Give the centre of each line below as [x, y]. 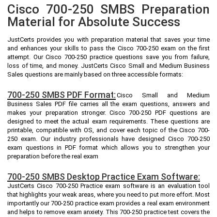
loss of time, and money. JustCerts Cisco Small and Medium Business [108, 65]
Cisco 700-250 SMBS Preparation [108, 9]
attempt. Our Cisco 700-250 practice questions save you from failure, [108, 57]
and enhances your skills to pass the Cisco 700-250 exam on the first [108, 48]
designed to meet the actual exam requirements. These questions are [108, 121]
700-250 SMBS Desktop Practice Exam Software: [104, 176]
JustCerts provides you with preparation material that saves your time [108, 39]
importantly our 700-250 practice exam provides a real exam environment [108, 203]
